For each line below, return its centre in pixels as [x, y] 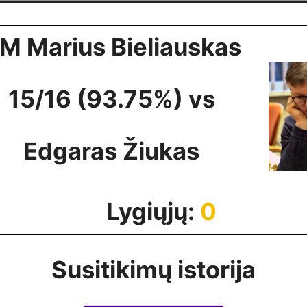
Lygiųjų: [153, 211]
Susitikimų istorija [153, 270]
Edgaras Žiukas [111, 151]
